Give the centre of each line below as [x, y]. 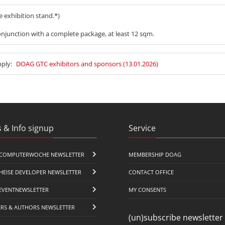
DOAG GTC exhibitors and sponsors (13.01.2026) [87, 64]
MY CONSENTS [147, 189]
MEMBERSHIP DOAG [155, 154]
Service [142, 128]
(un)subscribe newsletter [176, 217]
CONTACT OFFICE [151, 172]
